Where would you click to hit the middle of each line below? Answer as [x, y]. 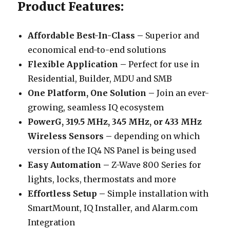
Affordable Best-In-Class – [86, 35]
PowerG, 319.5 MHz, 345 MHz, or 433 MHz [115, 121]
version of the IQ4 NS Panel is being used [112, 150]
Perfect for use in [163, 64]
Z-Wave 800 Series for [156, 165]
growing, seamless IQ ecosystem [96, 107]
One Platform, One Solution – [91, 93]
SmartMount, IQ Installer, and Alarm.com [113, 208]
